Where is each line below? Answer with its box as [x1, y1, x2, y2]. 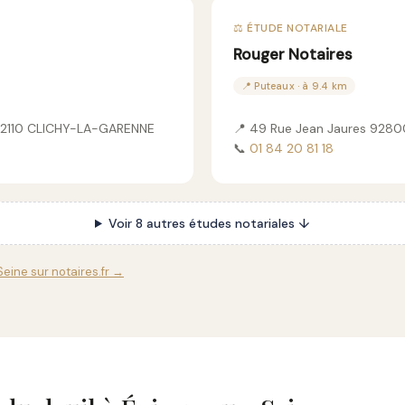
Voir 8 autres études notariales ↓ [108, 215, 310, 231]
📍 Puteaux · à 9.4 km [241, 80, 347, 92]
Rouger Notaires [233, 44, 353, 64]
